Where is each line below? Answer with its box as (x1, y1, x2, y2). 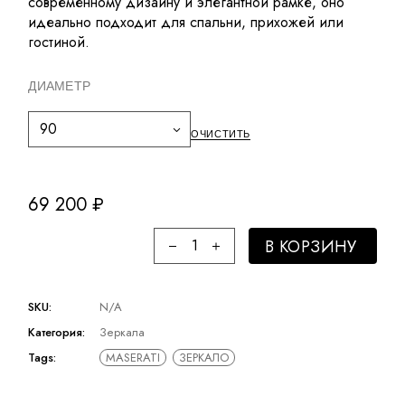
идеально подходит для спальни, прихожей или (28, 12, 344, 33)
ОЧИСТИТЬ (191, 127, 250, 141)
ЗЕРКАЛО (179, 349, 230, 367)
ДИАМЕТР (28, 78, 91, 95)
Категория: (28, 324, 86, 342)
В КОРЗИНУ (265, 235, 357, 259)
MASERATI (106, 349, 161, 367)
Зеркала (99, 324, 146, 342)
